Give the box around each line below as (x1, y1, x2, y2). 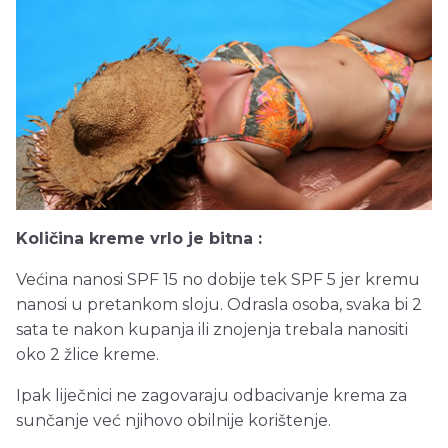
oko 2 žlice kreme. (16, 345, 159, 364)
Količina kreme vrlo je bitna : (16, 229, 262, 248)
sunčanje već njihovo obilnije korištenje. (16, 411, 331, 430)
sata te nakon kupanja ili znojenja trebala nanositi (16, 320, 408, 339)
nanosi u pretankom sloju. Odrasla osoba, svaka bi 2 (16, 295, 422, 314)
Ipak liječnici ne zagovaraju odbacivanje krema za (16, 386, 407, 405)
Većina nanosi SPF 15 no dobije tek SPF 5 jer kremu (16, 270, 420, 289)
